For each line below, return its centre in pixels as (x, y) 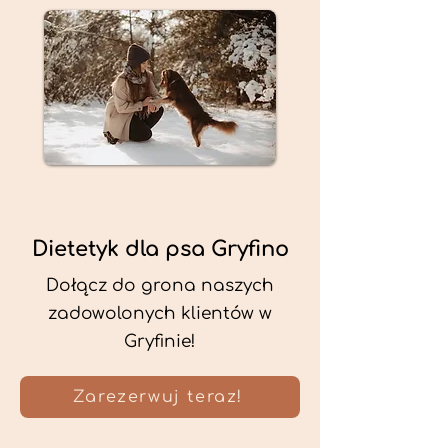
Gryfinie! (160, 341)
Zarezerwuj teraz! (158, 397)
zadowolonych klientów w (160, 313)
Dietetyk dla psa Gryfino (160, 249)
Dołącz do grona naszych (160, 285)
